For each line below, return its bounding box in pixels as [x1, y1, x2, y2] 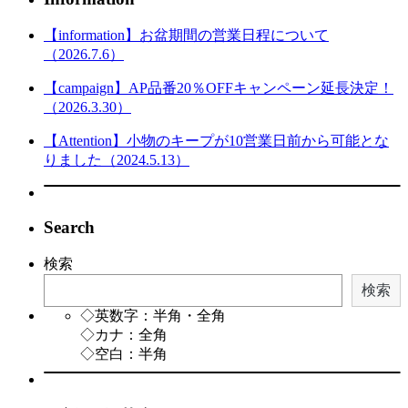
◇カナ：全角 [80, 327, 168, 343]
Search [44, 218, 95, 238]
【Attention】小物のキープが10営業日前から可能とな [44, 132, 389, 148]
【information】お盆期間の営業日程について [44, 26, 329, 43]
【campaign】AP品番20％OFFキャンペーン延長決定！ [44, 79, 393, 96]
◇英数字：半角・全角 [80, 308, 226, 324]
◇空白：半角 [80, 346, 168, 362]
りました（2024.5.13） [44, 151, 189, 168]
